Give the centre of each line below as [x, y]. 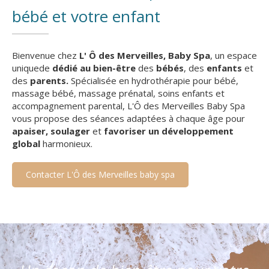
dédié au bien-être [95, 68]
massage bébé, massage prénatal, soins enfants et [118, 93]
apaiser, [30, 131]
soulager [71, 131]
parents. [50, 81]
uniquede [32, 68]
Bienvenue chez [46, 56]
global [27, 144]
